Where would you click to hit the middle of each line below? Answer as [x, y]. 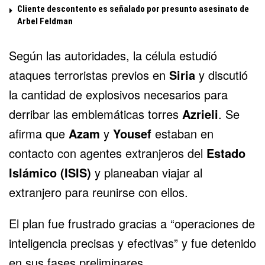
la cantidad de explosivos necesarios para [118, 94]
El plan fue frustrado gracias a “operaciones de [132, 223]
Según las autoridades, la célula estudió [113, 55]
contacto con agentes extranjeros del [108, 153]
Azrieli [200, 114]
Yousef [132, 133]
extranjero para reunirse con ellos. [98, 192]
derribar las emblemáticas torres [96, 114]
